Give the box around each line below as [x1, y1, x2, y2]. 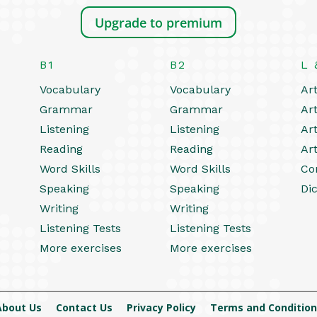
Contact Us [55, 300, 113, 314]
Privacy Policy [126, 300, 196, 314]
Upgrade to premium [95, 13, 222, 31]
